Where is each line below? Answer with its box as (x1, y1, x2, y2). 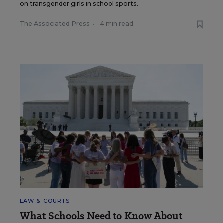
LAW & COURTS (20, 197, 70, 205)
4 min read (100, 19, 133, 27)
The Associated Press (20, 19, 90, 27)
